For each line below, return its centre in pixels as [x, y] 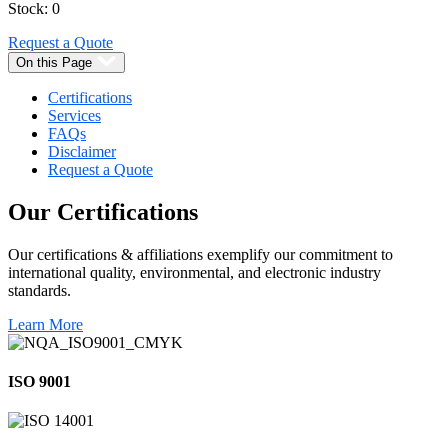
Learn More [45, 324]
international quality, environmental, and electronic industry [194, 272]
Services [74, 115]
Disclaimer [82, 151]
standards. [39, 290]
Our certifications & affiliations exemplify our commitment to [200, 254]
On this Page [54, 62]
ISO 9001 [39, 381]
